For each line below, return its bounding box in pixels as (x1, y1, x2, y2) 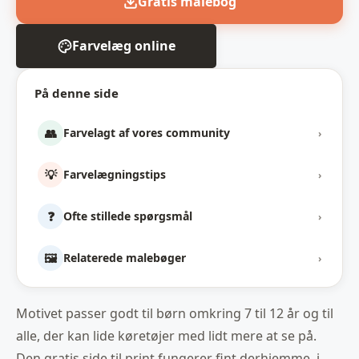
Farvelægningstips (63, 167, 166, 183)
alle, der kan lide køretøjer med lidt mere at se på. (16, 327, 317, 345)
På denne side (34, 85, 119, 102)
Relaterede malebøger (63, 250, 186, 266)
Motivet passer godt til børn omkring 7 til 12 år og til (16, 305, 333, 323)
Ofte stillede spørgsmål (63, 208, 192, 224)
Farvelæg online (71, 37, 175, 55)
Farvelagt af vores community (63, 125, 230, 141)
